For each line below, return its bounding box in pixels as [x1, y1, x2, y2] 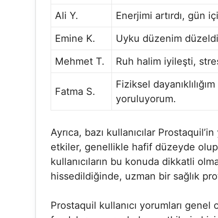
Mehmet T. [55, 55, 105, 67]
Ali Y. [55, 10, 78, 21]
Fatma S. [55, 86, 95, 97]
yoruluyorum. [116, 93, 176, 105]
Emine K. [55, 33, 95, 44]
